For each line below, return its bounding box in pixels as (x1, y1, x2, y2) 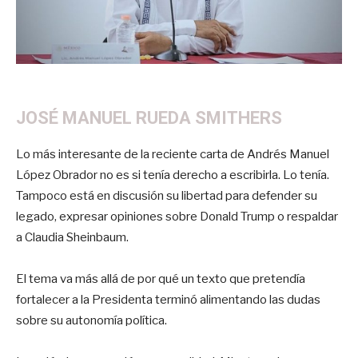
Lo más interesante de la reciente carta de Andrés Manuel (16, 146, 329, 161)
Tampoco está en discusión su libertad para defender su (16, 188, 317, 203)
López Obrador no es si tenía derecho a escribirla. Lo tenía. (16, 167, 329, 182)
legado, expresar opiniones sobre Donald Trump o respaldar (16, 209, 338, 224)
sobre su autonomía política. (16, 312, 167, 328)
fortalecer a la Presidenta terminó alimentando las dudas (16, 292, 320, 307)
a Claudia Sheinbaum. (16, 229, 129, 245)
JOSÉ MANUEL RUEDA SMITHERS (16, 107, 282, 128)
